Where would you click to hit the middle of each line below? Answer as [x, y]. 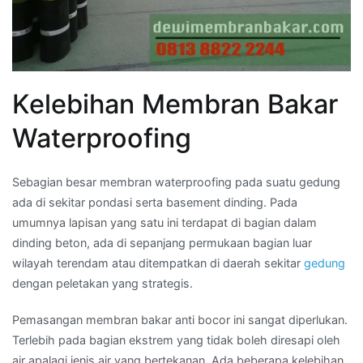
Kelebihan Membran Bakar [175, 105]
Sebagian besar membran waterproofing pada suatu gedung [176, 182]
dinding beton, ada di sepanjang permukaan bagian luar [162, 243]
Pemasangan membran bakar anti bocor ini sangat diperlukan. [180, 320]
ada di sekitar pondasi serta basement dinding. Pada [155, 203]
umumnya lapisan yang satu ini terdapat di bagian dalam [164, 223]
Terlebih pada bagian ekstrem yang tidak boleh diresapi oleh [176, 340]
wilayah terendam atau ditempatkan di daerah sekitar [158, 263]
